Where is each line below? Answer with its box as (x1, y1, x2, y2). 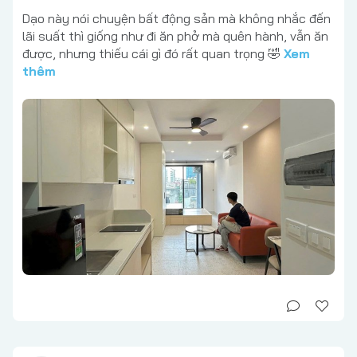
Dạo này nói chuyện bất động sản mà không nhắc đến (22, 10, 331, 26)
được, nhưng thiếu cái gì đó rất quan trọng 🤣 (22, 45, 284, 61)
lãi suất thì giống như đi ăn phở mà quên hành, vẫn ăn (22, 27, 328, 44)
